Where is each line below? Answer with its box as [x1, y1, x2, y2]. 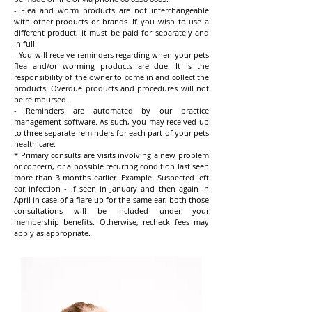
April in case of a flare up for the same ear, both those [14, 194, 209, 205]
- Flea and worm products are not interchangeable [14, 5, 209, 15]
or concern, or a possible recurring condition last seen [14, 161, 209, 171]
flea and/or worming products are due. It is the [14, 61, 209, 71]
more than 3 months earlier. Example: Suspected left [14, 172, 209, 182]
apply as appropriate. [14, 228, 93, 238]
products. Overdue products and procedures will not [14, 83, 209, 93]
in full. [14, 38, 37, 49]
